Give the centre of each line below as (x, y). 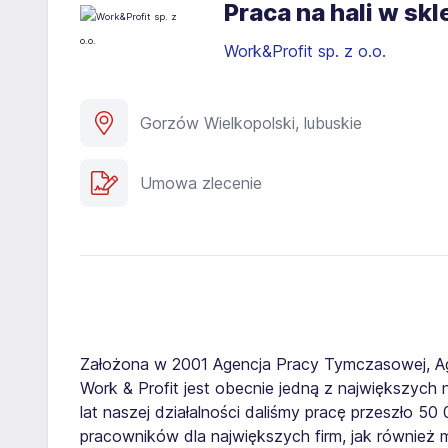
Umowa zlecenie (201, 182)
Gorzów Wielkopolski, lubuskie (251, 122)
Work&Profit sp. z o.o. (307, 50)
